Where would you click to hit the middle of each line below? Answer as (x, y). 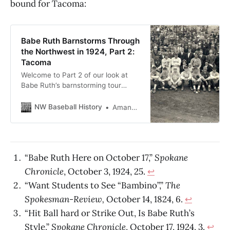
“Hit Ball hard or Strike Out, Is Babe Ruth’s (110, 213)
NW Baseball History (68, 107)
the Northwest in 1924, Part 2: (78, 51)
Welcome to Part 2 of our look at (74, 75)
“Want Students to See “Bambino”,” (95, 185)
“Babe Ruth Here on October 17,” (90, 157)
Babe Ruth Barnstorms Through (80, 41)
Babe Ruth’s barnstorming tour (71, 85)
